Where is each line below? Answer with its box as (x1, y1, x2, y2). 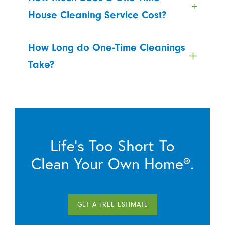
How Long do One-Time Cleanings (28, 41, 185, 53)
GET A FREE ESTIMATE (77, 201, 148, 209)
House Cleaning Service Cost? (28, 9, 166, 21)
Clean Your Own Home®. (31, 153, 194, 174)
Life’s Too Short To (50, 135, 175, 156)
